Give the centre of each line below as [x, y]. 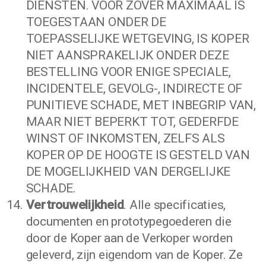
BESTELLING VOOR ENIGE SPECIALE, [128, 72]
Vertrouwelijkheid [75, 205]
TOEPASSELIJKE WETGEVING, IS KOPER [137, 39]
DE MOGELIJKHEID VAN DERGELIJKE [128, 172]
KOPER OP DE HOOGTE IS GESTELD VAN [138, 155]
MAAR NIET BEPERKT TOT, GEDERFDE [132, 122]
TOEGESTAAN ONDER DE [96, 22]
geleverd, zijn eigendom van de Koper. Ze [134, 255]
